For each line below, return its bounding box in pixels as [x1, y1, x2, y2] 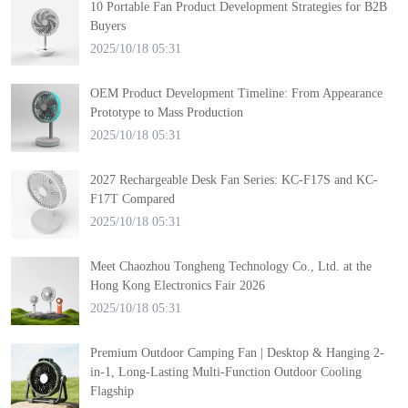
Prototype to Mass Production [90, 106, 243, 119]
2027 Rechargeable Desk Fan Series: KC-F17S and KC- [90, 173, 378, 187]
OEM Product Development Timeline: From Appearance [90, 87, 382, 100]
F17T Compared [90, 192, 175, 206]
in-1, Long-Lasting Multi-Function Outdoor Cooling [90, 365, 362, 379]
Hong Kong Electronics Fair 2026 [90, 279, 265, 292]
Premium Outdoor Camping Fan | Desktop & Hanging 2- [90, 346, 384, 360]
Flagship [90, 384, 134, 398]
